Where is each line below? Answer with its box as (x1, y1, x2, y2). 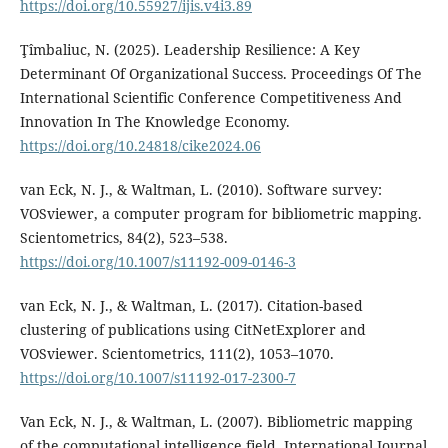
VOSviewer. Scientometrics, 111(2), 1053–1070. (19, 344, 334, 364)
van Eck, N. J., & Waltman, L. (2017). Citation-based (19, 296, 363, 316)
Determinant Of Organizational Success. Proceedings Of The (19, 64, 422, 84)
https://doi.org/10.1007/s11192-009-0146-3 (19, 252, 296, 272)
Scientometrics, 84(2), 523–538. (19, 228, 228, 248)
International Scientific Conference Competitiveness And (19, 88, 402, 108)
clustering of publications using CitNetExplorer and (19, 320, 366, 340)
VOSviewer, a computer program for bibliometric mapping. (19, 204, 422, 224)
